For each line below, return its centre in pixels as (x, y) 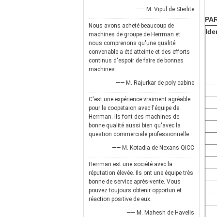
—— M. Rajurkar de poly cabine (155, 83)
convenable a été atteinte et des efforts (139, 52)
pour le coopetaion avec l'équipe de (134, 108)
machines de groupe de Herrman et (134, 34)
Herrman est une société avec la (131, 164)
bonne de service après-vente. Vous (135, 182)
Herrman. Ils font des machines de (134, 117)
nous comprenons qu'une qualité (132, 43)
